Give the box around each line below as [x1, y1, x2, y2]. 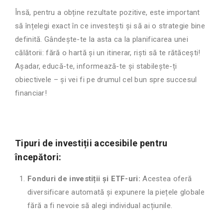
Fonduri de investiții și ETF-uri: [27, 174, 140, 184]
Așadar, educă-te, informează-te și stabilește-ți [15, 62, 177, 71]
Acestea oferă [140, 174, 192, 184]
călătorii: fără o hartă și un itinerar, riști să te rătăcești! [15, 48, 201, 58]
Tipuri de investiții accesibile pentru [15, 138, 168, 149]
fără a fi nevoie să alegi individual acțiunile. [27, 201, 173, 211]
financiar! [15, 89, 47, 98]
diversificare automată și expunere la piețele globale [27, 188, 205, 197]
